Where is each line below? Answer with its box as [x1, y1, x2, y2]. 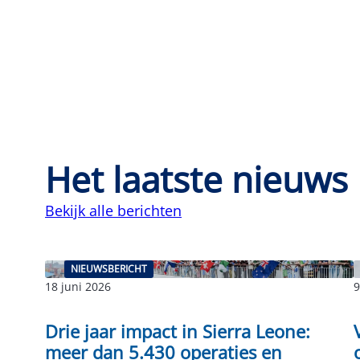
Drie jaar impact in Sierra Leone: [45, 318, 310, 343]
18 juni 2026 [45, 278, 111, 294]
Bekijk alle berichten [45, 200, 182, 220]
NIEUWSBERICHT [71, 261, 147, 276]
